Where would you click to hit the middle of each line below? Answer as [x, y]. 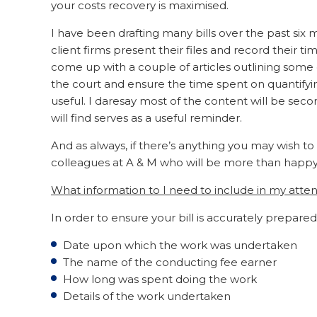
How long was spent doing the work [160, 279]
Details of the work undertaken [147, 296]
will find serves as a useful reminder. [146, 118]
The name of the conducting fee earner [170, 263]
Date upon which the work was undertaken [180, 246]
